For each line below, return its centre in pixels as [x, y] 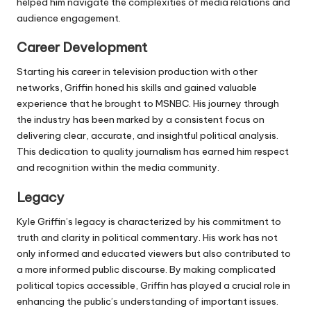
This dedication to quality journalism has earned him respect [153, 152]
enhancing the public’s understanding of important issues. [148, 301]
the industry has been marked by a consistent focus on [141, 120]
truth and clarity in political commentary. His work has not [147, 237]
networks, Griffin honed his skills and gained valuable [137, 88]
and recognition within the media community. [118, 168]
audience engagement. [69, 18]
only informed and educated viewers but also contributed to [154, 253]
